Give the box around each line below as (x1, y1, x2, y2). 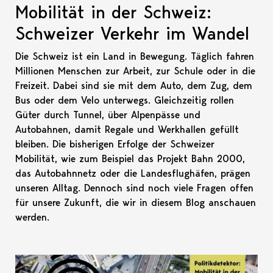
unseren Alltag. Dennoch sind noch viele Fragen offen (15, 182, 253, 194)
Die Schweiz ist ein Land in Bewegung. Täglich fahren (15, 50, 254, 63)
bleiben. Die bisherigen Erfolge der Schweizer (15, 138, 214, 151)
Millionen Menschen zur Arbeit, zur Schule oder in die (15, 65, 255, 77)
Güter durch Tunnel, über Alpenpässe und (15, 108, 200, 121)
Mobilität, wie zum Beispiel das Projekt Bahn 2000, (15, 152, 245, 165)
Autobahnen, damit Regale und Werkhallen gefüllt (15, 123, 239, 136)
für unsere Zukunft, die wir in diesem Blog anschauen (15, 196, 256, 209)
